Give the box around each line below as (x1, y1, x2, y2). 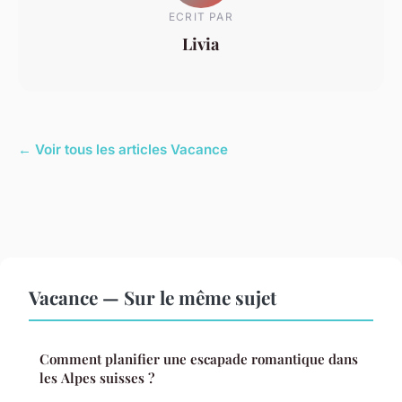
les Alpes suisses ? (39, 369, 154, 388)
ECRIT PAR (169, 9, 233, 23)
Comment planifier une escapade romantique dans (39, 350, 358, 369)
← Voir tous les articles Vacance (18, 141, 228, 159)
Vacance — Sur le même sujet (29, 284, 276, 310)
